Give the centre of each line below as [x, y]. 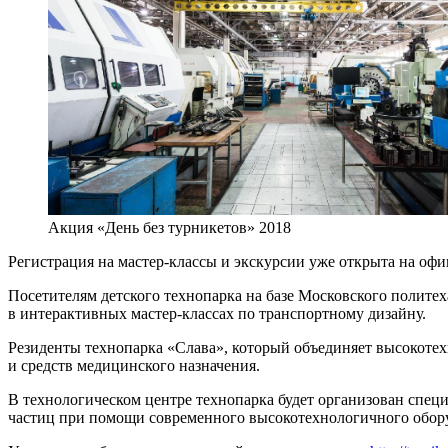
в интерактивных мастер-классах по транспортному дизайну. [217, 314]
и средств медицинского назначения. [134, 366]
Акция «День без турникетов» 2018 [169, 228]
